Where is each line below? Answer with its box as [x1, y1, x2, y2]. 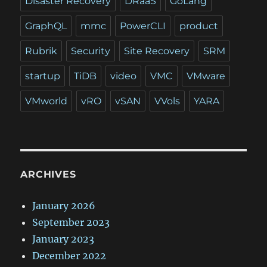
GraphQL [25, 20, 67, 32]
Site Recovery [124, 45, 190, 57]
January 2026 [32, 200, 96, 212]
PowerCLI [120, 20, 166, 32]
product [179, 20, 219, 32]
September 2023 [32, 216, 110, 228]
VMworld [25, 95, 68, 107]
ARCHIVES [20, 169, 76, 180]
